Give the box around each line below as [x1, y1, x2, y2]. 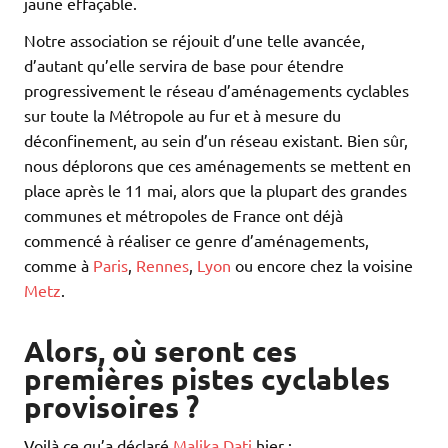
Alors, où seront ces [24, 333, 297, 370]
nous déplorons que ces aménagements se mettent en [24, 154, 411, 175]
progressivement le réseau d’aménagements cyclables [24, 79, 409, 100]
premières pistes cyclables [24, 361, 390, 398]
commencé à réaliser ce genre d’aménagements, [24, 229, 369, 250]
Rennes [136, 254, 189, 275]
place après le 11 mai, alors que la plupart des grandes [24, 179, 407, 200]
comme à [24, 254, 93, 275]
